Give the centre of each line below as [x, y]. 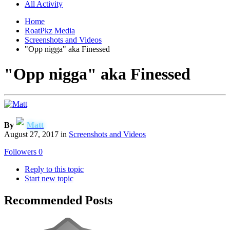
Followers [20, 152]
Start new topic [49, 179]
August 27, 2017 [31, 135]
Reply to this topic [54, 169]
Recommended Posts [58, 200]
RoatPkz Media [50, 30]
